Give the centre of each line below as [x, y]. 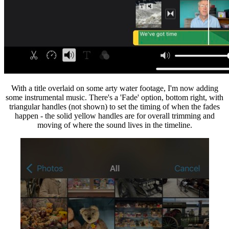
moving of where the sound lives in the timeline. [114, 125]
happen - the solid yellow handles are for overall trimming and [114, 116]
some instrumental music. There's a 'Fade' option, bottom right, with [114, 97]
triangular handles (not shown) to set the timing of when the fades [114, 106]
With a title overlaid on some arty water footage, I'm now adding [114, 88]
